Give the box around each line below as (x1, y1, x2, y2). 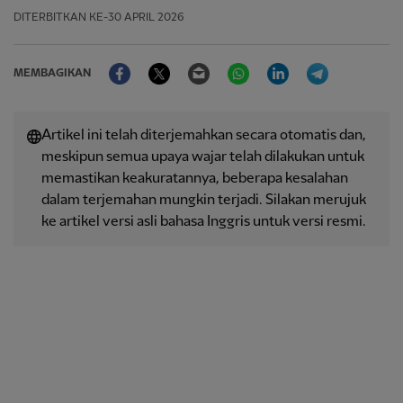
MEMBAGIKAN (13, 67, 91, 79)
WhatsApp (249, 55, 315, 70)
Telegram (328, 55, 389, 70)
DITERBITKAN (13, 12, 86, 23)
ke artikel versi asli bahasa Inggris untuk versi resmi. (41, 214, 366, 229)
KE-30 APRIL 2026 (89, 12, 184, 23)
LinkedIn (289, 55, 344, 70)
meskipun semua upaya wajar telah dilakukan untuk (41, 149, 364, 165)
